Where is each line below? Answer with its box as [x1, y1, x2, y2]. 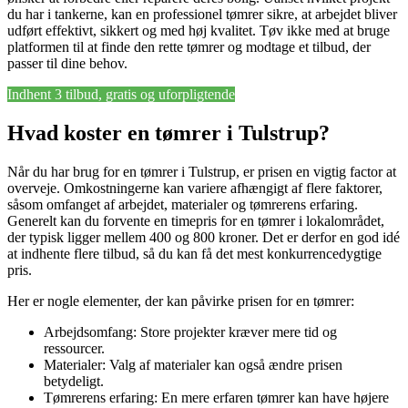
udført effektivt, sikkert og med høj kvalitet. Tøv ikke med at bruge [7, 23, 390, 39]
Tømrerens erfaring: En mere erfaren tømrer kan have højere [44, 390, 389, 406]
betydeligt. [44, 373, 104, 390]
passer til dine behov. [7, 56, 127, 72]
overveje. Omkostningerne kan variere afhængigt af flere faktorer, [7, 180, 382, 197]
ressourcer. [44, 341, 105, 357]
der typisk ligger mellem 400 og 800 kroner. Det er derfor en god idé [7, 229, 400, 246]
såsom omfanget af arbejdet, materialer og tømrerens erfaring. [7, 197, 358, 213]
